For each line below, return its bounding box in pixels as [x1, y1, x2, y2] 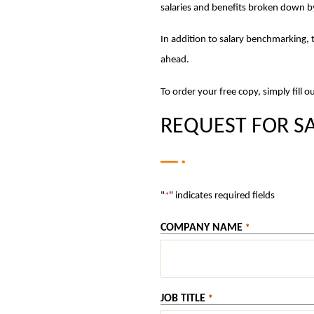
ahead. [161, 55, 190, 65]
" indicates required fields [169, 191, 275, 201]
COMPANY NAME [161, 221, 243, 233]
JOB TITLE [161, 292, 206, 304]
